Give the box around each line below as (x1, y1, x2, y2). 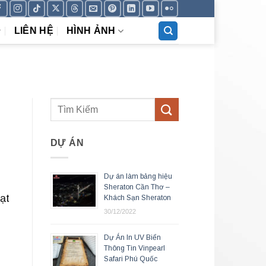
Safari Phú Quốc (103, 254, 157, 263)
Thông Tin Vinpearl (103, 243, 165, 252)
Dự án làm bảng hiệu (103, 172, 172, 180)
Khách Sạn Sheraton (103, 193, 171, 202)
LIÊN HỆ (14, 26, 53, 36)
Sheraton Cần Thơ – (103, 182, 170, 191)
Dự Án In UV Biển (103, 233, 161, 242)
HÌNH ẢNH (66, 26, 116, 36)
